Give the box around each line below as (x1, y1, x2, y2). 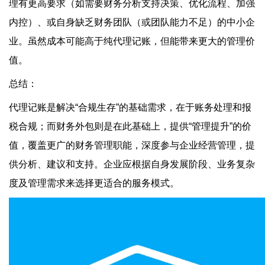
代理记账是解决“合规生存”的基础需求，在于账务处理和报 (9, 102, 251, 112)
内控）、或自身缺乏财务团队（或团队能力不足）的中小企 (9, 17, 255, 27)
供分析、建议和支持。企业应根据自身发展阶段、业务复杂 (9, 159, 255, 169)
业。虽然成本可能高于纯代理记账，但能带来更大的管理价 (9, 36, 255, 46)
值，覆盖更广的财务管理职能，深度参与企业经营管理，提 (9, 140, 255, 150)
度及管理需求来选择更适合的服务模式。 (9, 178, 179, 188)
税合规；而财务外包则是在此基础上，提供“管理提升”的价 (9, 121, 251, 131)
